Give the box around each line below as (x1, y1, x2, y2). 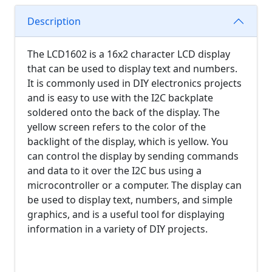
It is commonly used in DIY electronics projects (27, 76, 242, 90)
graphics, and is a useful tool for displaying (27, 208, 225, 221)
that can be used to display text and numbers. (27, 62, 237, 75)
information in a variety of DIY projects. (27, 222, 208, 236)
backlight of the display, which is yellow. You (27, 135, 228, 148)
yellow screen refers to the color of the (27, 120, 206, 134)
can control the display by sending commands (27, 149, 239, 163)
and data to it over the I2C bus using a (27, 164, 202, 177)
